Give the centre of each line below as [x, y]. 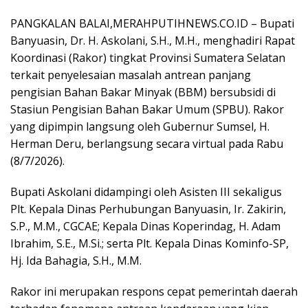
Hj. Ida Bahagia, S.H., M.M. [76, 261]
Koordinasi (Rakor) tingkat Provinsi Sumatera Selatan [148, 58]
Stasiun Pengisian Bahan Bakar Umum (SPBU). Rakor [147, 110]
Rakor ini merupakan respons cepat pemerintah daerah [154, 292]
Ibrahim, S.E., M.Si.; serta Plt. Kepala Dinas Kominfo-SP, [150, 244]
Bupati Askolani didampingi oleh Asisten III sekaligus [146, 192]
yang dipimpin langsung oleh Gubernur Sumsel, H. [140, 127]
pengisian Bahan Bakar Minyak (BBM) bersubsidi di [143, 92]
